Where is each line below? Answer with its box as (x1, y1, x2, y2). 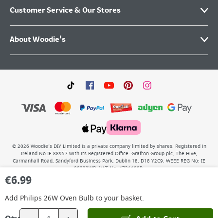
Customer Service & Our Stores (10, 6, 121, 15)
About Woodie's (10, 36, 66, 44)
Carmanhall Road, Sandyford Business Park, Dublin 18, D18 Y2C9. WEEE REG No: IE (13, 158, 205, 164)
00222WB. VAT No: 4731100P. (74, 165, 144, 172)
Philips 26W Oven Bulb (20, 193, 94, 203)
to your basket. (94, 193, 144, 203)
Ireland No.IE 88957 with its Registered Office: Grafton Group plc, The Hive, (20, 150, 198, 157)
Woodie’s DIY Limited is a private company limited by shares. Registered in (30, 143, 206, 150)
